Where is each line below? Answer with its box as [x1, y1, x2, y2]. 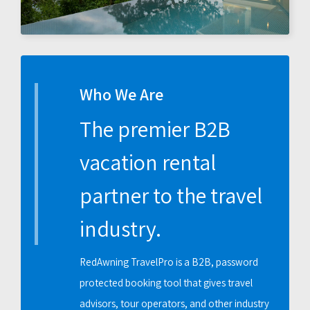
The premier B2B [80, 114, 230, 144]
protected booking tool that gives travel [80, 276, 253, 290]
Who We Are [80, 83, 163, 106]
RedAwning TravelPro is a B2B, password [80, 255, 258, 269]
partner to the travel [80, 181, 262, 210]
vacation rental [80, 147, 216, 177]
